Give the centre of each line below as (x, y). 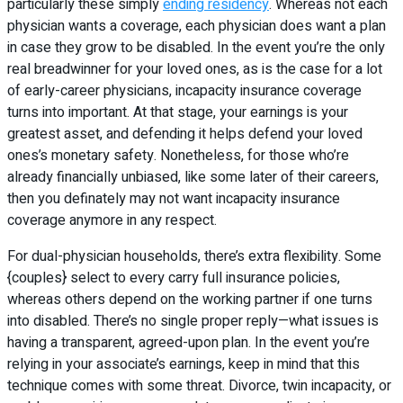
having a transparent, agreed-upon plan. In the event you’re (188, 342)
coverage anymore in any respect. (112, 220)
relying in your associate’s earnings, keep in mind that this (184, 364)
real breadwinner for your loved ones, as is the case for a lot (195, 69)
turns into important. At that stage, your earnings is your (178, 112)
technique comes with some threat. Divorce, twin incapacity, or (199, 385)
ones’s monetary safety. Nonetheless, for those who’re (178, 155)
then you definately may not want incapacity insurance (174, 198)
